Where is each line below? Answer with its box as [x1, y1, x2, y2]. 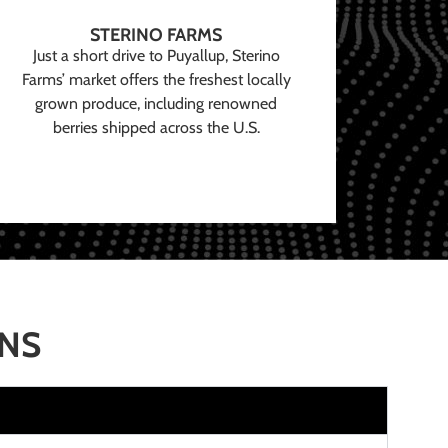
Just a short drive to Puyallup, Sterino [32, 46, 280, 66]
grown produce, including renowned [35, 94, 278, 114]
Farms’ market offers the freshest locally [21, 70, 291, 90]
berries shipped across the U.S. [52, 118, 260, 138]
